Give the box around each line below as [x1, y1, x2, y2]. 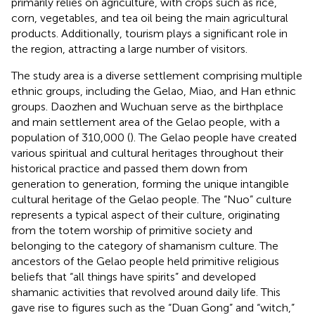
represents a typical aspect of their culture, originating [11, 207, 280, 221]
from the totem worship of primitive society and [11, 223, 252, 237]
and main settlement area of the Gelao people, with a [11, 115, 280, 129]
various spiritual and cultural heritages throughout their [11, 146, 283, 160]
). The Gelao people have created [130, 130, 297, 144]
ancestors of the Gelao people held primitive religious [11, 254, 279, 268]
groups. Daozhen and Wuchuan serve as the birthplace [11, 99, 283, 113]
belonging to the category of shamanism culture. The [11, 238, 278, 252]
